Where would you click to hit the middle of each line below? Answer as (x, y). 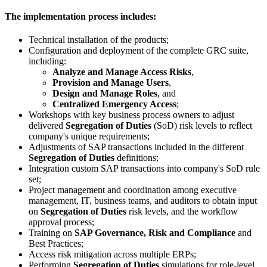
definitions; (138, 158)
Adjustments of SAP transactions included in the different (136, 147)
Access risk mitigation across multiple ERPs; (112, 254)
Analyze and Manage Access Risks (122, 72)
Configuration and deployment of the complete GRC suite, (139, 51)
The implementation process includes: (80, 17)
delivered (47, 126)
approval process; (61, 222)
